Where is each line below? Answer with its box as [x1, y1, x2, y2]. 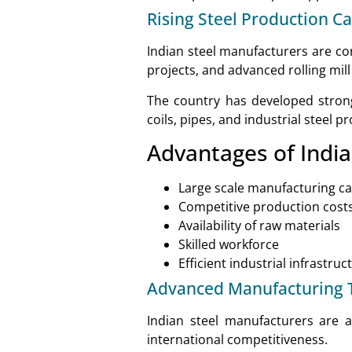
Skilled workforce [178, 236, 279, 254]
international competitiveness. [147, 331, 328, 349]
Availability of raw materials [178, 217, 340, 235]
